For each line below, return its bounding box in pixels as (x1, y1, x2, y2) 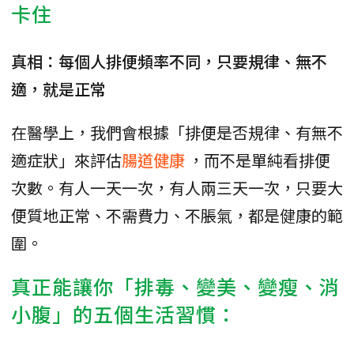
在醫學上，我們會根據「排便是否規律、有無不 (11, 121, 343, 145)
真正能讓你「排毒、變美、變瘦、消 (11, 272, 340, 301)
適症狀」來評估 (11, 149, 122, 172)
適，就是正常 (11, 77, 106, 101)
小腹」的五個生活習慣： (11, 299, 237, 329)
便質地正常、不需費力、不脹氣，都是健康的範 (11, 204, 343, 228)
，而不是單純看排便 (188, 149, 330, 172)
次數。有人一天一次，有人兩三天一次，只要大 (11, 176, 343, 200)
